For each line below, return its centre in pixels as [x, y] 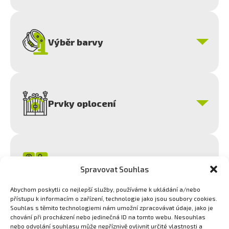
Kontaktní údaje [84, 165]
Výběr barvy [76, 42]
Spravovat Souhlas [114, 169]
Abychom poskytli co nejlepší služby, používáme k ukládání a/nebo [105, 189]
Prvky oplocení [82, 103]
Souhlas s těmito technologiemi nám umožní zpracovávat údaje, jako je [112, 208]
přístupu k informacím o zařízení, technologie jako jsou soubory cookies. [114, 198]
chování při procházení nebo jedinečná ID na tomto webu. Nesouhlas [108, 217]
